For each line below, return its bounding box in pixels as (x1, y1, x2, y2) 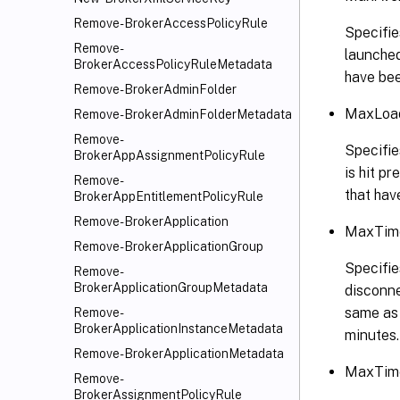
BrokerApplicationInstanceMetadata (73, 321, 283, 336)
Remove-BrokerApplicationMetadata (73, 346, 284, 361)
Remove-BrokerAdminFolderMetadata (73, 107, 292, 121)
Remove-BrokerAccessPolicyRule (73, 16, 268, 30)
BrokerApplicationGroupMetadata (73, 280, 268, 295)
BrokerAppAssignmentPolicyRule (73, 148, 265, 162)
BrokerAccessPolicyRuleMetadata (73, 57, 272, 71)
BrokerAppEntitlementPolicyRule (73, 189, 263, 204)
